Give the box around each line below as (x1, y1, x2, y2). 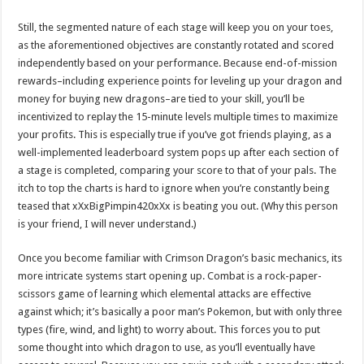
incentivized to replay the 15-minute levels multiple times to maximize (18, 110, 339, 123)
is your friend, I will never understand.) (18, 217, 197, 230)
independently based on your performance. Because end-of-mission (18, 56, 338, 69)
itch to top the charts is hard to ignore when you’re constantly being (18, 181, 331, 194)
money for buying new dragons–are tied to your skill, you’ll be (18, 92, 305, 105)
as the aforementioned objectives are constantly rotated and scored (18, 38, 335, 51)
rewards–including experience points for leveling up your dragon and (18, 74, 343, 87)
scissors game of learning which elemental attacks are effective (18, 287, 312, 300)
